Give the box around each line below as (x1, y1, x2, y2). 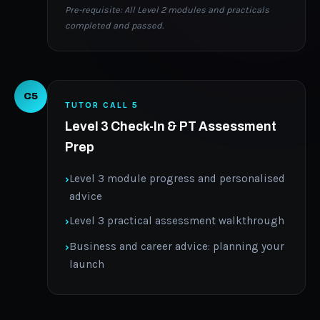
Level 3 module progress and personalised (69, 171, 285, 185)
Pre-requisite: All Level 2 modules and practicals (65, 4, 269, 15)
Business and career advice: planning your (69, 239, 284, 253)
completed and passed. (65, 19, 164, 31)
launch (69, 257, 104, 271)
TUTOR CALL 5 (65, 99, 139, 110)
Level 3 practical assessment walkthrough (69, 214, 284, 228)
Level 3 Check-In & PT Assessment (65, 119, 276, 134)
